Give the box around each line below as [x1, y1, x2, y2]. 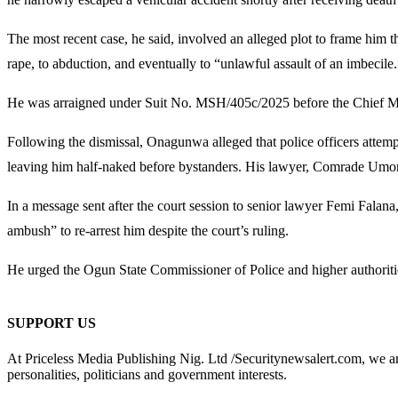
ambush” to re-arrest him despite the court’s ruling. [7, 223, 289, 238]
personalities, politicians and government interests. [7, 366, 287, 382]
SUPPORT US [7, 315, 96, 331]
